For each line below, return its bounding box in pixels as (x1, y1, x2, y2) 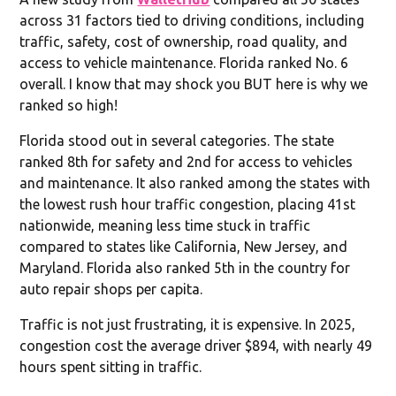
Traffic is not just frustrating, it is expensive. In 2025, (19, 316, 356, 332)
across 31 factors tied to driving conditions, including (19, 11, 365, 28)
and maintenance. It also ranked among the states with (19, 174, 371, 191)
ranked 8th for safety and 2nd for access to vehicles (19, 153, 354, 170)
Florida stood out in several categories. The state (19, 132, 335, 148)
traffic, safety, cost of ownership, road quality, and (19, 33, 348, 49)
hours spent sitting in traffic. (19, 358, 202, 375)
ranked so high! (19, 96, 118, 113)
